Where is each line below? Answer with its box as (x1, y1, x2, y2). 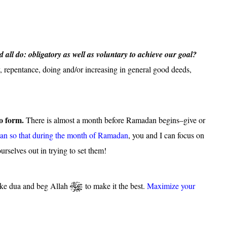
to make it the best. (83, 180, 147, 191)
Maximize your (147, 180, 195, 191)
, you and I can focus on (128, 129, 204, 140)
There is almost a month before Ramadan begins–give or (24, 114, 205, 125)
